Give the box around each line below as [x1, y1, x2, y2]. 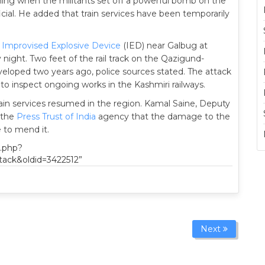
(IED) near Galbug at [121, 40, 208, 51]
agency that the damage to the [96, 111, 230, 122]
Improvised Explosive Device [2, 40, 121, 51]
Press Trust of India [17, 111, 96, 122]
